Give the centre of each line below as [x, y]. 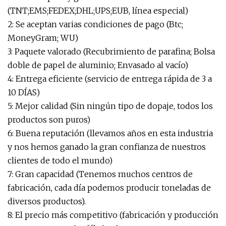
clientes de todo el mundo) [60, 160]
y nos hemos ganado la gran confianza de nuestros [107, 147]
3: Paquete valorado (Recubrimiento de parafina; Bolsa [111, 51]
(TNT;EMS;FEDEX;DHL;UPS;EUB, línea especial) [98, 11]
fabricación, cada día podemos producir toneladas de [109, 188]
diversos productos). [47, 201]
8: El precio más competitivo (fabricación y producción [113, 215]
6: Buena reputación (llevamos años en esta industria [110, 133]
